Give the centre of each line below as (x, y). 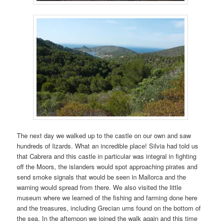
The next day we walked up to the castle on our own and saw (104, 136)
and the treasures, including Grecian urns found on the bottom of (109, 208)
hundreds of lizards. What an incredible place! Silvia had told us (108, 146)
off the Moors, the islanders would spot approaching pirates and (107, 167)
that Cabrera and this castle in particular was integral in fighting (107, 156)
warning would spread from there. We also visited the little (99, 187)
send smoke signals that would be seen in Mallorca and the (102, 177)
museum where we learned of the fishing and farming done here (107, 198)
